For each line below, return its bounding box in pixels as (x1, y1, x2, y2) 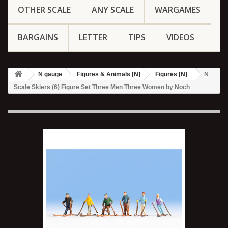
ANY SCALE (92, 4, 134, 15)
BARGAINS (18, 32, 58, 43)
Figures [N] (155, 71, 187, 78)
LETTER (79, 32, 107, 43)
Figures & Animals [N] (77, 71, 140, 78)
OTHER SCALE (18, 4, 71, 15)
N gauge (38, 71, 62, 78)
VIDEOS (166, 32, 194, 43)
